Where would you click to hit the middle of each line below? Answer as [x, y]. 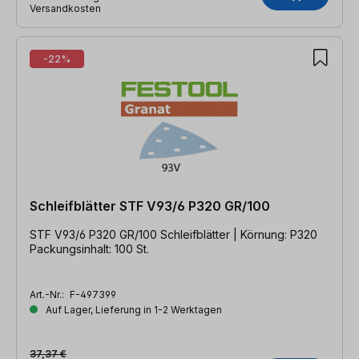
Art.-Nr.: [48, 294]
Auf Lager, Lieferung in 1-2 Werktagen [133, 309]
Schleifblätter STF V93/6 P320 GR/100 [150, 206]
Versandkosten [65, 8]
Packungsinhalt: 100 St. [89, 248]
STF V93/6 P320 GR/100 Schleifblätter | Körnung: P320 [173, 234]
